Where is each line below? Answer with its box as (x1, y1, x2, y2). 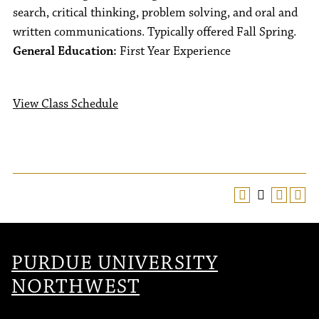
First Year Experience (117, 43, 231, 59)
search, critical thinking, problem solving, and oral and (13, 5, 298, 21)
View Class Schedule (13, 96, 118, 112)
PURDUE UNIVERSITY (11, 251, 219, 276)
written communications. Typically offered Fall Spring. (13, 24, 296, 40)
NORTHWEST (11, 274, 140, 299)
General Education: (13, 43, 117, 59)
